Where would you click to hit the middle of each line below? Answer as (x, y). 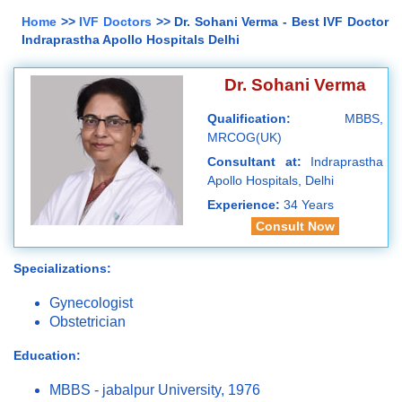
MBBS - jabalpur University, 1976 (155, 389)
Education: (47, 355)
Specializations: (62, 268)
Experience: (245, 205)
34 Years (309, 205)
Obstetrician (87, 321)
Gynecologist (91, 302)
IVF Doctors (115, 22)
